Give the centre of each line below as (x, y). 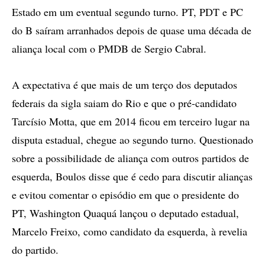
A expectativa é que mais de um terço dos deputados (125, 85)
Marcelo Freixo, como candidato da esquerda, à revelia (130, 231)
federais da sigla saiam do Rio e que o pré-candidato (124, 103)
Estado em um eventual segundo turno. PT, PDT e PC (127, 12)
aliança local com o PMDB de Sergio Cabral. (109, 49)
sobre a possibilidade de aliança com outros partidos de (130, 158)
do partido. (35, 250)
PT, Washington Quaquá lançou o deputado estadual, (125, 213)
